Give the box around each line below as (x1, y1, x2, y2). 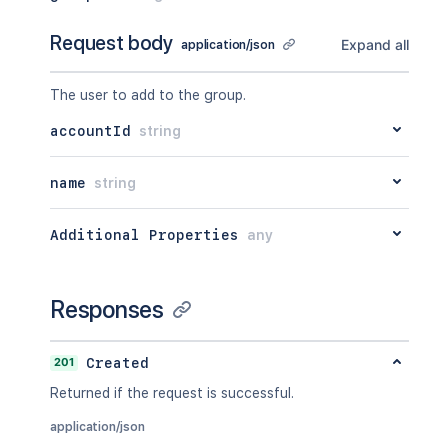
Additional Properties (50, 226, 239, 243)
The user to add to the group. (50, 87, 246, 103)
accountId (50, 122, 131, 139)
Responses (50, 295, 164, 324)
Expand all (340, 36, 409, 53)
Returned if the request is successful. (50, 385, 294, 401)
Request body (50, 31, 174, 55)
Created (86, 354, 149, 371)
